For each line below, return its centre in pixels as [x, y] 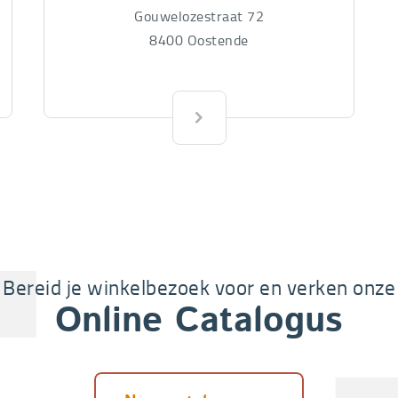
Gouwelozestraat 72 [199, 16]
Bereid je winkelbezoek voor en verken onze [199, 287]
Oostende [218, 40]
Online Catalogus [199, 322]
